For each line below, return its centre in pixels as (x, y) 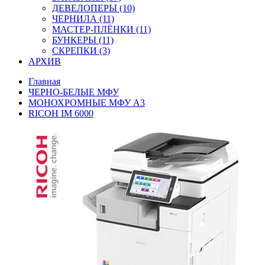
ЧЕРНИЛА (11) (83, 19)
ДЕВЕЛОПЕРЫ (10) (93, 8)
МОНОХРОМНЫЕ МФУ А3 (87, 103)
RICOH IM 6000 (61, 113)
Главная (44, 81)
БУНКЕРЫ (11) (83, 40)
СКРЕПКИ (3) (81, 51)
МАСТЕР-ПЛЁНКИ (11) (101, 29)
